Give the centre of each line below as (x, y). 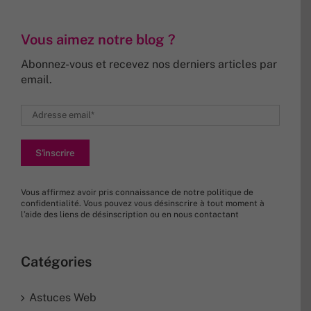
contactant (217, 214)
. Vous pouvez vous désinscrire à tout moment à (172, 203)
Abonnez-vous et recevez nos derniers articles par (149, 64)
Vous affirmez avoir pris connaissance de (102, 192)
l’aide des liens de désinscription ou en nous (108, 214)
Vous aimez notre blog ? (98, 39)
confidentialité (50, 203)
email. (36, 79)
